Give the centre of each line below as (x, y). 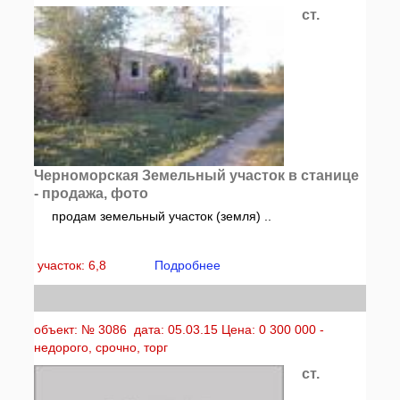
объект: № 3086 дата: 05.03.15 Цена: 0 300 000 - (179, 329)
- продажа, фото (92, 193)
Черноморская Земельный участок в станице (197, 175)
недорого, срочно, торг (101, 347)
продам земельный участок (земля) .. (162, 216)
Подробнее (188, 265)
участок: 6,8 (74, 265)
